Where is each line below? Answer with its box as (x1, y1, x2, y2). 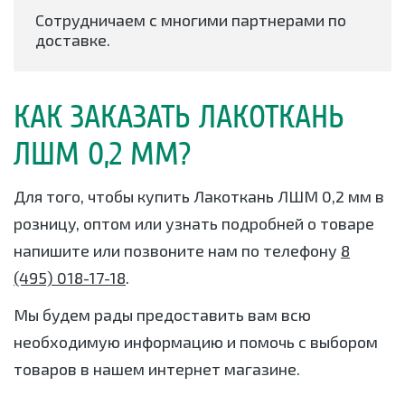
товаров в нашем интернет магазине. (14, 359, 300, 380)
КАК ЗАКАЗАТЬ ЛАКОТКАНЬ (14, 99, 344, 137)
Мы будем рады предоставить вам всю (14, 305, 311, 325)
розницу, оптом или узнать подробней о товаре (14, 213, 374, 234)
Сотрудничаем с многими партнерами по (35, 10, 346, 31)
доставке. (35, 30, 110, 51)
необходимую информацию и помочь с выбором (14, 332, 378, 353)
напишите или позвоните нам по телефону (14, 240, 341, 261)
